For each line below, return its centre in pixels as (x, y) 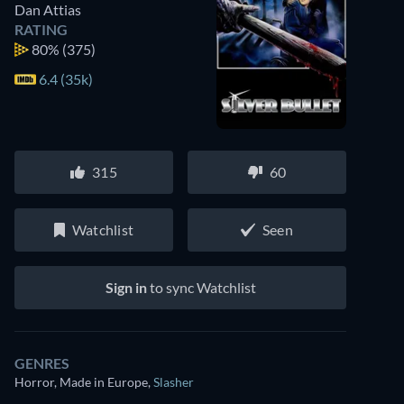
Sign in (126, 287)
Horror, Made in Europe (81, 382)
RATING (41, 29)
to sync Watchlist (201, 287)
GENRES (42, 363)
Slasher (174, 382)
